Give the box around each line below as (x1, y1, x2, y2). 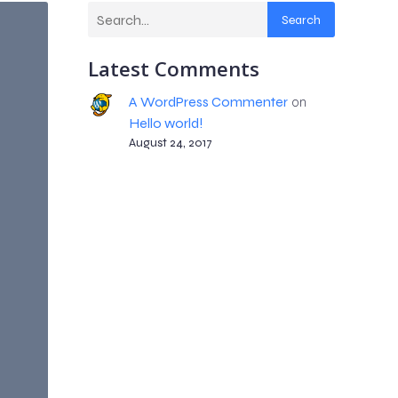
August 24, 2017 (128, 135, 212, 150)
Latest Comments (88, 55, 259, 83)
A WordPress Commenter (128, 93, 288, 110)
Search (281, 12, 321, 28)
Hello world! (128, 115, 203, 131)
